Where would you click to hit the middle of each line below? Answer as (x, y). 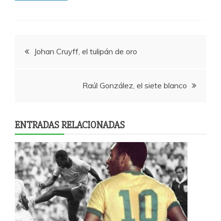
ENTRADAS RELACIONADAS (70, 125)
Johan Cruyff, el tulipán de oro (86, 51)
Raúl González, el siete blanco (135, 85)
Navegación (52, 48)
